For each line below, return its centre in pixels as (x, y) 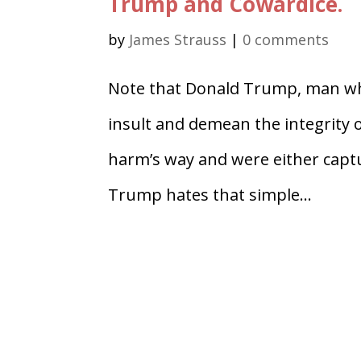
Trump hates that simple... (210, 194)
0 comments (286, 39)
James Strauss (178, 39)
